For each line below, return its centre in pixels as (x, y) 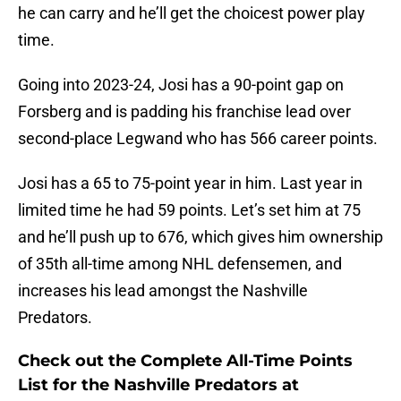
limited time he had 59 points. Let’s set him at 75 (189, 210)
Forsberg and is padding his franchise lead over (184, 112)
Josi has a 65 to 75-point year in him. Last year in (190, 183)
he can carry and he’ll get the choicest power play (192, 13)
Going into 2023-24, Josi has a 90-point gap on (181, 85)
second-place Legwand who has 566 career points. (198, 139)
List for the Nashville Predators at (158, 385)
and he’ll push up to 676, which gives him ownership (200, 237)
